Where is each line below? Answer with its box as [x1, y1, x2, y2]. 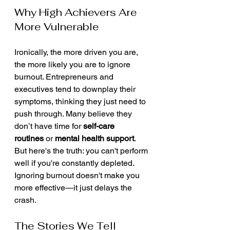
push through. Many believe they [14, 109, 134, 119]
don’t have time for [14, 121, 83, 131]
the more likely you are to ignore [14, 60, 132, 69]
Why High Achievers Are [14, 6, 140, 19]
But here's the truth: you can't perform [14, 146, 150, 156]
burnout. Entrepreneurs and [14, 72, 116, 82]
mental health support [55, 133, 134, 143]
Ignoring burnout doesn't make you [14, 170, 142, 180]
